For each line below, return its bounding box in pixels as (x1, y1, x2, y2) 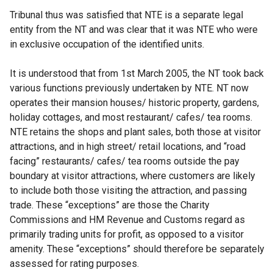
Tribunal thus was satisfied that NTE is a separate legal (10, 9, 243, 21)
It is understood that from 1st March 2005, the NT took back (10, 68, 264, 79)
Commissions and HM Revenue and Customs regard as (10, 214, 245, 225)
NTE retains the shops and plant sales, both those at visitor (10, 126, 261, 138)
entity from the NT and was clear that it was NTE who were (10, 24, 258, 35)
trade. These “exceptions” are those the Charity (10, 199, 210, 211)
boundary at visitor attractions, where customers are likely (10, 170, 255, 182)
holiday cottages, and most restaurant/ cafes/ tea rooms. (10, 112, 252, 123)
